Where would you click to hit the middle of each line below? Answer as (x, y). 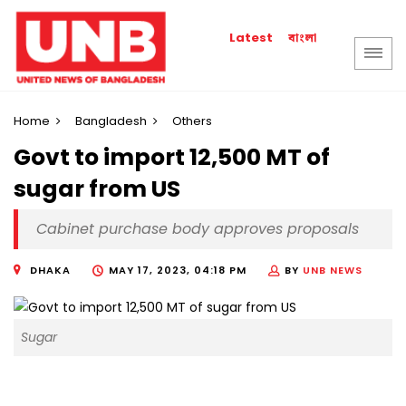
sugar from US (97, 189)
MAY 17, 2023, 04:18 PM (178, 271)
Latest (251, 38)
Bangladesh (111, 121)
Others (192, 121)
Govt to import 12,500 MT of (172, 158)
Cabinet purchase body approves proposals (198, 229)
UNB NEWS (333, 271)
